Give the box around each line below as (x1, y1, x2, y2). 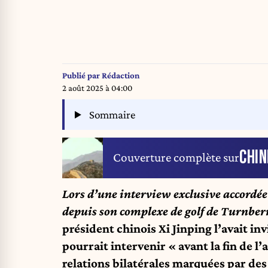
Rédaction (102, 70, 140, 80)
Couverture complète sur (113, 150, 239, 165)
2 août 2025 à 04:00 (62, 83, 132, 93)
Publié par (62, 70, 102, 80)
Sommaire (87, 108, 136, 121)
